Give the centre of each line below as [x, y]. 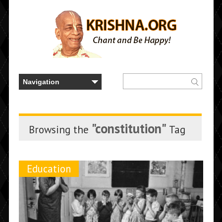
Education [49, 169]
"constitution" [129, 128]
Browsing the [60, 130]
